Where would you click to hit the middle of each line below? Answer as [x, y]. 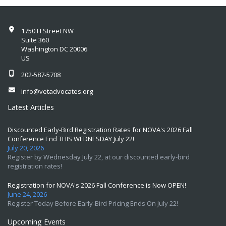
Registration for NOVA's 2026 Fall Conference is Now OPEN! [97, 185]
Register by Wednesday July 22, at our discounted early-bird [99, 157]
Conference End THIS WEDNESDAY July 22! [71, 139]
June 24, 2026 [27, 194]
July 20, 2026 [26, 148]
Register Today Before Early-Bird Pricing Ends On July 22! [93, 203]
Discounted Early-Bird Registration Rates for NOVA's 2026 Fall [100, 130]
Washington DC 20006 [54, 49]
